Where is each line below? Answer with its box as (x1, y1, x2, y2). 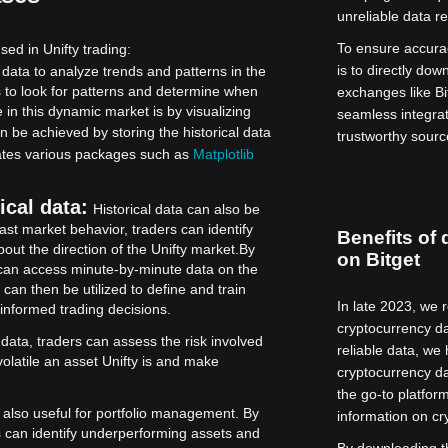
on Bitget (336, 249, 420, 270)
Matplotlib (193, 146, 254, 162)
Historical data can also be (93, 201, 260, 217)
